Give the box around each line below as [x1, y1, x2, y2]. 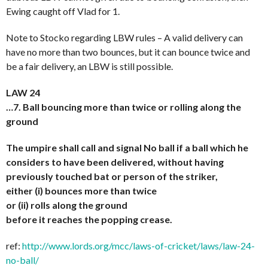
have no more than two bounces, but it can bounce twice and [6, 46, 250, 58]
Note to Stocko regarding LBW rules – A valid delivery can [6, 32, 243, 44]
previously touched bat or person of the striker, [6, 170, 218, 182]
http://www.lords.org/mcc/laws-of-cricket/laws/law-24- [22, 240, 255, 252]
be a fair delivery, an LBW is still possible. [6, 60, 173, 72]
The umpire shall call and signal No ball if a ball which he [6, 142, 248, 154]
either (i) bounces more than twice [6, 185, 157, 197]
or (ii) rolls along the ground [6, 199, 127, 211]
